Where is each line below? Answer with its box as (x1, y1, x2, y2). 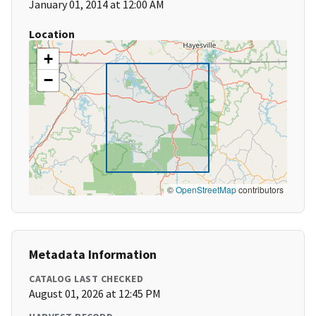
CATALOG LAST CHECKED (29, 272, 143, 286)
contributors (236, 183, 284, 196)
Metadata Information (29, 246, 157, 263)
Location (29, 27, 75, 42)
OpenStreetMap (176, 183, 236, 196)
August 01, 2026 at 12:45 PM (29, 286, 161, 301)
